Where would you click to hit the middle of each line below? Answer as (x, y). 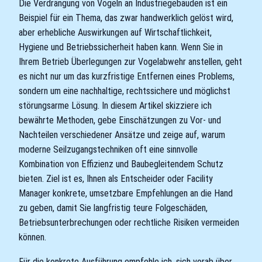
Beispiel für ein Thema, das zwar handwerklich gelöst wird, (126, 18)
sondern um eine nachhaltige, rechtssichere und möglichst (125, 91)
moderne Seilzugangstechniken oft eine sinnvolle (108, 150)
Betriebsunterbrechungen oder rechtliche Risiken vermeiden (129, 223)
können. (32, 237)
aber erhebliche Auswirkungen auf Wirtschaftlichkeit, (115, 33)
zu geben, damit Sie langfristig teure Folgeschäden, (113, 208)
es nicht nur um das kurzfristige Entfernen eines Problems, (127, 77)
